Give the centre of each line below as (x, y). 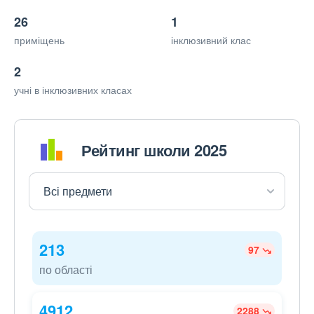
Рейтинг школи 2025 (154, 150)
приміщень (39, 40)
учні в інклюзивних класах (73, 90)
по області (66, 270)
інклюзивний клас (211, 40)
